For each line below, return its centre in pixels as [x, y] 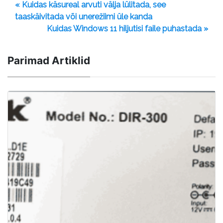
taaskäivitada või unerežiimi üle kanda [84, 16]
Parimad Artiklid [49, 60]
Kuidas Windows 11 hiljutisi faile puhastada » [127, 28]
